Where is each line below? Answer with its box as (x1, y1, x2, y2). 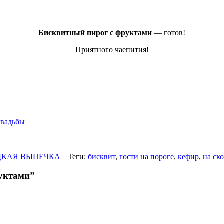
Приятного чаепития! (75, 45, 149, 54)
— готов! (152, 28, 185, 37)
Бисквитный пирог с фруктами (38, 28, 152, 37)
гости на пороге (119, 152, 174, 161)
